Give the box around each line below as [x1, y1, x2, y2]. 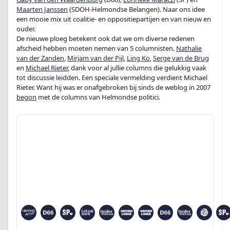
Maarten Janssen [16, 5, 68, 14]
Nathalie [176, 44, 202, 53]
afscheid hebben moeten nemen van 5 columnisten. [16, 44, 176, 53]
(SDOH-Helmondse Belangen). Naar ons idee [68, 5, 205, 14]
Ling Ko [127, 53, 150, 63]
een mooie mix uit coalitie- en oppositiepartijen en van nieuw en [16, 14, 211, 24]
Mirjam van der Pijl [67, 53, 124, 63]
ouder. [16, 24, 35, 33]
